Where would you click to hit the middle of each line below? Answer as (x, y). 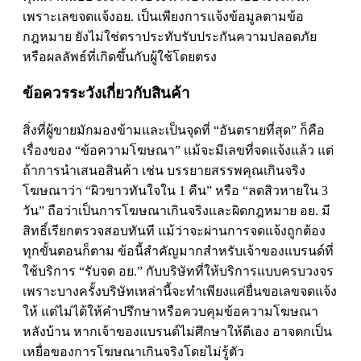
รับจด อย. (111, 272)
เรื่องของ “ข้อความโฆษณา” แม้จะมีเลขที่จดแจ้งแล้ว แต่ (178, 151)
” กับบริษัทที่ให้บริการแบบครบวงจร (235, 272)
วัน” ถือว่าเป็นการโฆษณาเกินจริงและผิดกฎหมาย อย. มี (176, 211)
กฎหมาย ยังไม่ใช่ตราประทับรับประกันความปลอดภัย (170, 36)
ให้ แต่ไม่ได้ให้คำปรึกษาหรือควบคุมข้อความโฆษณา (170, 312)
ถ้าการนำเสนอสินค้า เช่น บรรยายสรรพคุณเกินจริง (164, 171)
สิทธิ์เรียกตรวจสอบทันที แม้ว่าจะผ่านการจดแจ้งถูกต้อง (174, 231)
